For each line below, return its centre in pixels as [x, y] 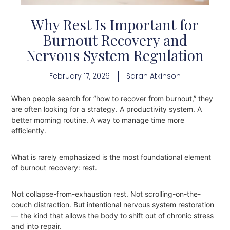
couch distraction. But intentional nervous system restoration [113, 205]
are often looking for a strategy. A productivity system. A [107, 109]
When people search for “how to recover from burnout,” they [112, 99]
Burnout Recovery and [115, 40]
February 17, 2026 [80, 76]
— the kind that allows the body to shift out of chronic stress [113, 216]
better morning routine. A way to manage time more [98, 120]
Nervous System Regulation [115, 55]
